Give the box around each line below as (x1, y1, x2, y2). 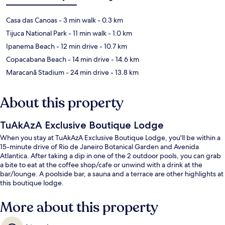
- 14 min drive (66, 54, 109, 64)
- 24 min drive (64, 67, 109, 77)
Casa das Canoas (6, 15, 57, 25)
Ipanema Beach (6, 41, 55, 51)
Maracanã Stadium (6, 67, 64, 77)
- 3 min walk (57, 15, 96, 25)
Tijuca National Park (6, 28, 67, 38)
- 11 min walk (67, 28, 106, 38)
